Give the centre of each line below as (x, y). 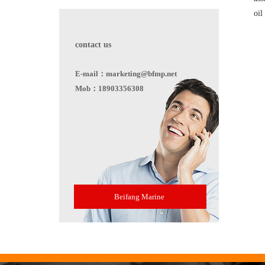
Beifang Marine (139, 197)
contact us (93, 45)
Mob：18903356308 (109, 88)
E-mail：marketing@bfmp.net (126, 74)
